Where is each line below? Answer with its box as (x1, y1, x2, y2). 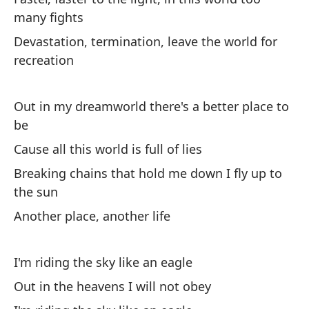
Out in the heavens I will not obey (14, 278, 211, 295)
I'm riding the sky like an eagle (14, 254, 192, 270)
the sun (14, 183, 58, 200)
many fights (14, 9, 83, 26)
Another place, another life (14, 208, 170, 224)
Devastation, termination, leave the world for (14, 33, 277, 50)
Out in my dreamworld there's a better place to (14, 98, 289, 114)
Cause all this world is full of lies (14, 141, 202, 157)
